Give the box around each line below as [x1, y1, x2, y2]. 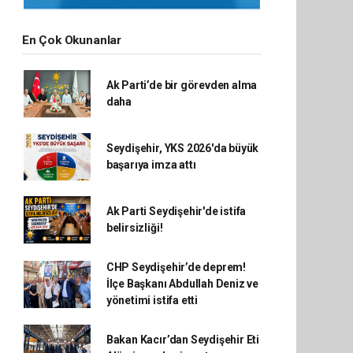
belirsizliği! [106, 221, 163, 234]
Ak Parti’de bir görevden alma [106, 79, 258, 91]
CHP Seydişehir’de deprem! [106, 261, 247, 273]
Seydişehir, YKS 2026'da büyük [106, 142, 259, 154]
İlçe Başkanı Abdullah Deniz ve [106, 277, 259, 290]
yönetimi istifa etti [106, 294, 198, 307]
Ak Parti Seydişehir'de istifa [106, 205, 247, 217]
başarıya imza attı [106, 158, 196, 171]
